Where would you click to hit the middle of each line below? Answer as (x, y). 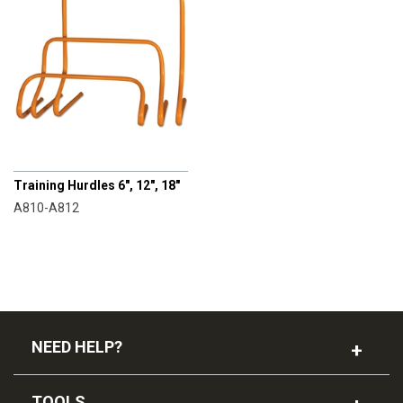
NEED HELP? (77, 347)
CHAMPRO (44, 161)
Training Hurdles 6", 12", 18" (97, 186)
